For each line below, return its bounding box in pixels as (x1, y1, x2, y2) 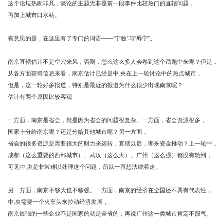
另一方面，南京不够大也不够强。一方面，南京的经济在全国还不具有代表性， (8, 187, 212, 194)
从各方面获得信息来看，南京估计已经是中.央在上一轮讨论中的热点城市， (8, 70, 202, 77)
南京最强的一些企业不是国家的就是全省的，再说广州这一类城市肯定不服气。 (8, 210, 212, 217)
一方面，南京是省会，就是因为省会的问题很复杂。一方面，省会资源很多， (8, 117, 206, 124)
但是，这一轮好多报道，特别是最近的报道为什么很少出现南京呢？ (8, 82, 183, 89)
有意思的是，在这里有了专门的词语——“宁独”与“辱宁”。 (8, 35, 156, 42)
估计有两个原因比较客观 (8, 93, 72, 100)
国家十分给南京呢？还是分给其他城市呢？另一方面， (8, 128, 148, 135)
